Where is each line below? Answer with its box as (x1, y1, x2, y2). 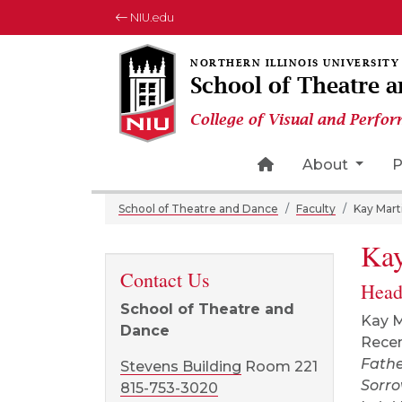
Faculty (296, 202, 336, 215)
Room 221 (241, 358, 318, 375)
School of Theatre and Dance (118, 202, 278, 215)
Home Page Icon (272, 155, 396, 172)
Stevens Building (120, 358, 241, 375)
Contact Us (120, 267, 210, 293)
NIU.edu (127, 11, 174, 24)
